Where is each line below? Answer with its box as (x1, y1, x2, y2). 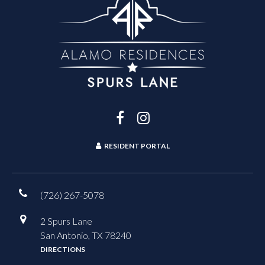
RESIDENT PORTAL (104, 141, 170, 150)
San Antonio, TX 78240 (40, 230, 131, 241)
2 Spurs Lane (40, 215, 92, 227)
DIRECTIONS (40, 245, 85, 254)
